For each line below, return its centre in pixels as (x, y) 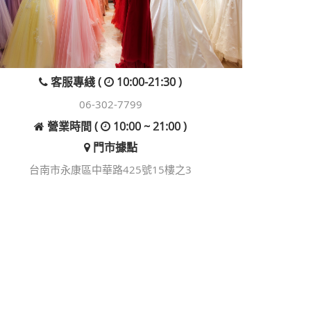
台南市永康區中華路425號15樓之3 (111, 169)
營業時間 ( (73, 126)
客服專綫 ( (76, 82)
